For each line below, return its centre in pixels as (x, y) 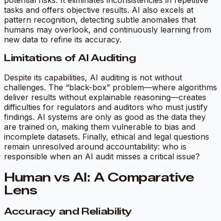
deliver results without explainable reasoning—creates (105, 97)
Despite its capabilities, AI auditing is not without (93, 78)
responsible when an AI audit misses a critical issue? (102, 157)
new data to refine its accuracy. (63, 39)
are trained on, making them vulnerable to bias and (100, 127)
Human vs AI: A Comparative (99, 178)
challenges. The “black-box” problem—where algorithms (110, 88)
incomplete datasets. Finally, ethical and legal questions (107, 137)
